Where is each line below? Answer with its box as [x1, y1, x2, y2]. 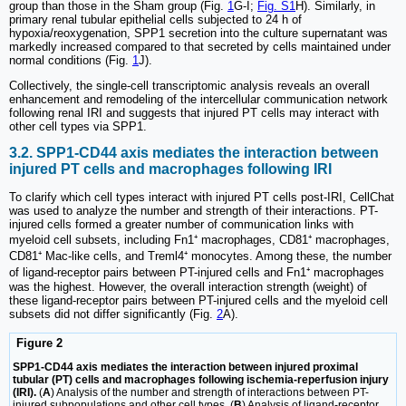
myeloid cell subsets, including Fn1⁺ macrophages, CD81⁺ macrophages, [9, 232, 390, 246]
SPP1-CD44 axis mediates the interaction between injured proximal [13, 361, 358, 374]
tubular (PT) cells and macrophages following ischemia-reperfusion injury [13, 373, 389, 387]
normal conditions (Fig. [9, 53, 132, 68]
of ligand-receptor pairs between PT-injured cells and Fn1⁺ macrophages [9, 265, 384, 279]
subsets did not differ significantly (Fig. [9, 306, 217, 321]
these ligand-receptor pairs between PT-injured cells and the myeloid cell [9, 293, 388, 307]
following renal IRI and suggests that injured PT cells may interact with [9, 106, 379, 121]
